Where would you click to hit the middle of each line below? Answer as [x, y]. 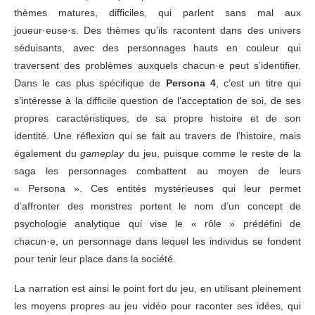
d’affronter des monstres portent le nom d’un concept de [157, 206]
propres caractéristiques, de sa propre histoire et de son [157, 118]
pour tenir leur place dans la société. [98, 258]
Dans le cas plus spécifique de [90, 83]
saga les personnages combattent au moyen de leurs [157, 171]
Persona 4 [191, 83]
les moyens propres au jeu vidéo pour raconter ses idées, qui [157, 306]
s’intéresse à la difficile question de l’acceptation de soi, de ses [157, 100]
